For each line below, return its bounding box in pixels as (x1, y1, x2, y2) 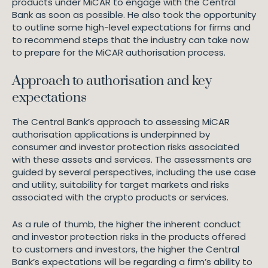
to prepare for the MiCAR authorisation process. (12, 46, 226, 59)
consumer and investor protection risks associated (12, 141, 239, 153)
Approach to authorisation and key (12, 72, 212, 90)
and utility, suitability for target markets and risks (12, 178, 229, 191)
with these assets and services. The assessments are (12, 153, 252, 166)
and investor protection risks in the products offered (12, 230, 246, 243)
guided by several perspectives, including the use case (12, 166, 256, 178)
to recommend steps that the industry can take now (12, 33, 249, 46)
